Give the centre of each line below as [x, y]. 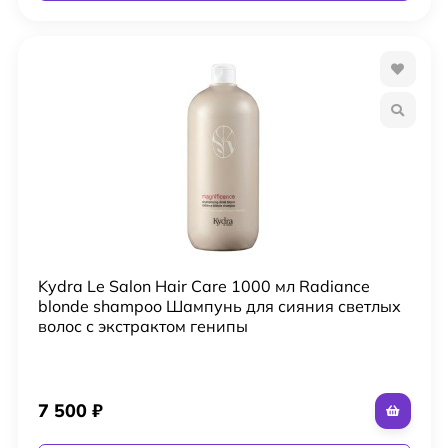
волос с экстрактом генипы [142, 325]
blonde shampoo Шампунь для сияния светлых [219, 305]
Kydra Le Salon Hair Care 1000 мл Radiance [203, 285]
